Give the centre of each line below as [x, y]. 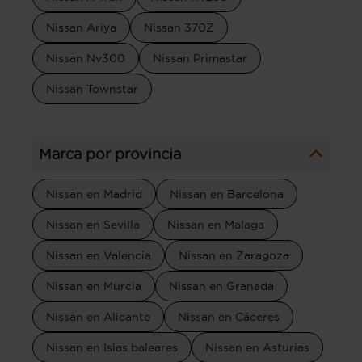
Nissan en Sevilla [93, 225]
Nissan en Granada [221, 286]
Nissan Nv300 [86, 59]
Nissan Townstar [92, 89]
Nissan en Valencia [99, 256]
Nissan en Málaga [216, 225]
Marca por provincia [110, 154]
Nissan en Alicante [98, 317]
